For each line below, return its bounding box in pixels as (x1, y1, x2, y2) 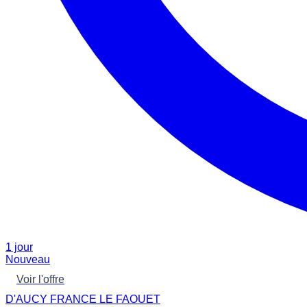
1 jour (5, 241, 33, 254)
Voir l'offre (16, 273, 64, 286)
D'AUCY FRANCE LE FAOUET (5, 293, 160, 306)
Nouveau (5, 254, 50, 266)
